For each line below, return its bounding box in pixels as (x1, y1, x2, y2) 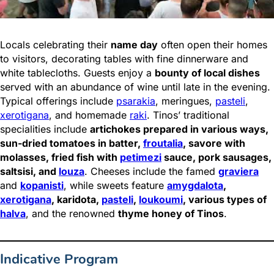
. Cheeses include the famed (84, 165, 218, 178)
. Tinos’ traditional (147, 109, 229, 122)
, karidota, (51, 193, 102, 206)
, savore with (183, 137, 245, 150)
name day (111, 39, 158, 51)
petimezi (120, 151, 161, 164)
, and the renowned (26, 207, 118, 220)
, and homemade (49, 109, 130, 122)
